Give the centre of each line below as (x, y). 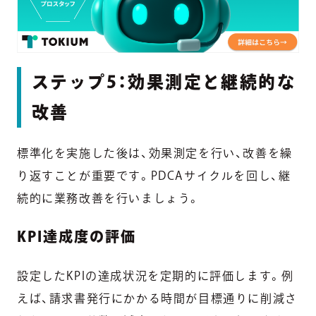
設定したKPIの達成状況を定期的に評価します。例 (156, 275)
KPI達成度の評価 (77, 236)
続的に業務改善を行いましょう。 (109, 198)
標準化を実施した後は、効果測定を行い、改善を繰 (155, 153)
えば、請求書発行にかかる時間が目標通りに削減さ (157, 298)
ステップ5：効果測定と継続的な (164, 81)
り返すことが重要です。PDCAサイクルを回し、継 (154, 175)
